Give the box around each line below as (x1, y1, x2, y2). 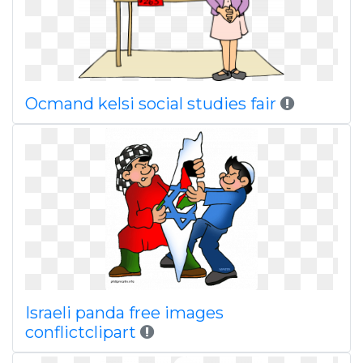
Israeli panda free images (25, 303, 224, 322)
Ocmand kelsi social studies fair (25, 94, 276, 113)
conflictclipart (25, 322, 136, 342)
